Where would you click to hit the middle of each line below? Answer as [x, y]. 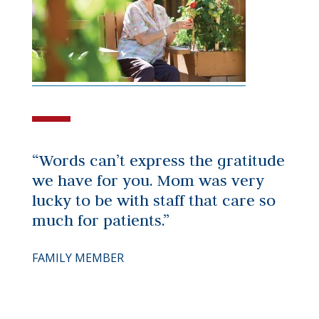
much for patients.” [100, 220]
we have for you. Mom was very [148, 180]
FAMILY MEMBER [78, 258]
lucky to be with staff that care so [153, 200]
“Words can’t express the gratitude [158, 160]
